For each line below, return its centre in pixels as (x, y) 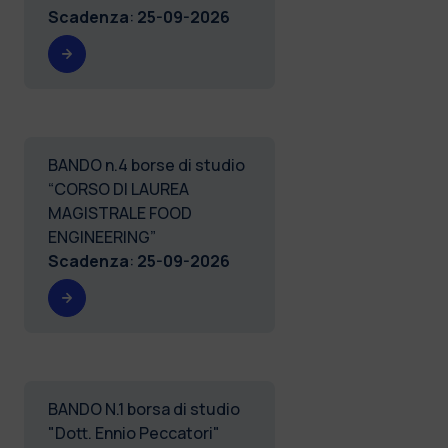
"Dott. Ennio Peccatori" (134, 432)
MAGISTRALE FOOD (120, 212)
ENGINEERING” (102, 236)
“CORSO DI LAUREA (118, 188)
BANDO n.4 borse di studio (146, 164)
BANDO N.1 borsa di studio (144, 408)
